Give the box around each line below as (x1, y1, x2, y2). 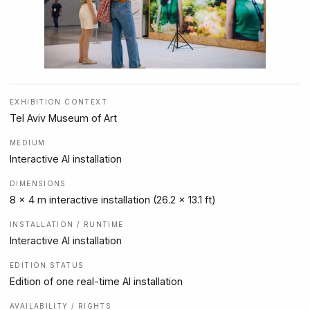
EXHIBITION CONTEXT (10, 98, 107, 107)
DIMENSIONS (10, 179, 66, 188)
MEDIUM (10, 138, 46, 147)
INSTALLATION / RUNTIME (10, 220, 124, 229)
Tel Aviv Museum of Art (10, 112, 117, 125)
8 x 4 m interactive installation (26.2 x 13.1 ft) (10, 194, 216, 206)
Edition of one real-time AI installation (10, 275, 183, 288)
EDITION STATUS (10, 261, 84, 270)
